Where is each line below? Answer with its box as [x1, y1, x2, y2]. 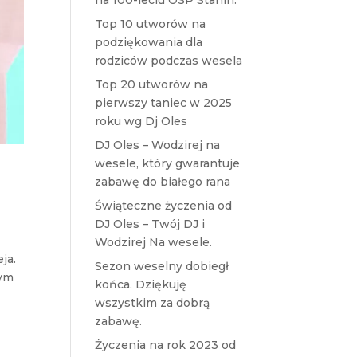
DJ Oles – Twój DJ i [95, 217, 206, 231]
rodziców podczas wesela [95, 53, 243, 68]
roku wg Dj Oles [95, 114, 188, 128]
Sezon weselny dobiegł [95, 259, 229, 273]
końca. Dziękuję [95, 277, 187, 292]
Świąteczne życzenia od [95, 198, 233, 213]
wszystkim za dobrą [95, 296, 210, 310]
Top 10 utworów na [95, 17, 206, 31]
